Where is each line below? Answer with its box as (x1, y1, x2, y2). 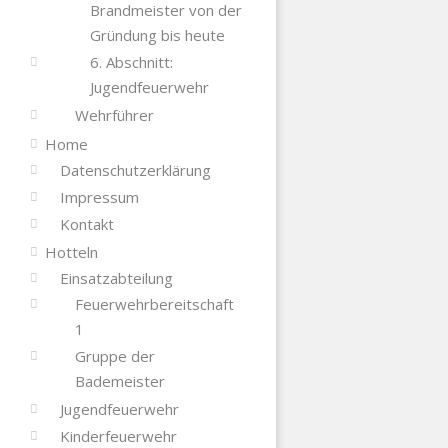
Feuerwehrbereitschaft (74, 293, 234, 314)
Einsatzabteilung (59, 267, 173, 288)
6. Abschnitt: (89, 51, 173, 72)
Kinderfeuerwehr (59, 425, 177, 446)
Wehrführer (74, 104, 154, 125)
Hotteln (44, 241, 98, 262)
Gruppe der (74, 345, 155, 366)
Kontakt (59, 213, 114, 234)
